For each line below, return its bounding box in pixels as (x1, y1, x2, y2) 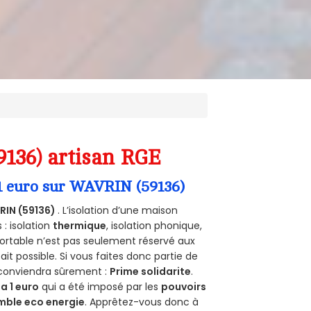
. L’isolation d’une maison (58, 203, 178, 217)
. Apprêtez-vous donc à (85, 294, 199, 309)
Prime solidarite (110, 264, 192, 278)
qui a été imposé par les (39, 279, 162, 294)
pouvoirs (161, 279, 207, 294)
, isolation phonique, (106, 218, 203, 233)
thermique (53, 218, 107, 233)
